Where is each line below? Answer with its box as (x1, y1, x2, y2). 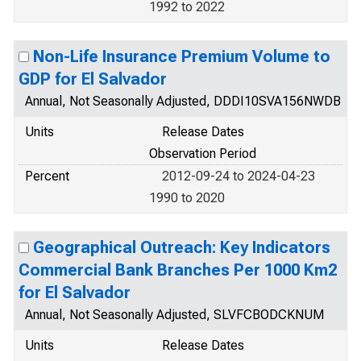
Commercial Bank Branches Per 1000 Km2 (19, 260, 337, 280)
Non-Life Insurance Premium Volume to (33, 47, 330, 66)
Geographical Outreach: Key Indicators (33, 238, 330, 257)
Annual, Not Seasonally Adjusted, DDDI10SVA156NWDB (25, 93, 341, 109)
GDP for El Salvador (19, 69, 167, 89)
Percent (25, 168, 69, 184)
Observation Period (149, 146, 256, 161)
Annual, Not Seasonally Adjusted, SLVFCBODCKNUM (25, 307, 324, 322)
